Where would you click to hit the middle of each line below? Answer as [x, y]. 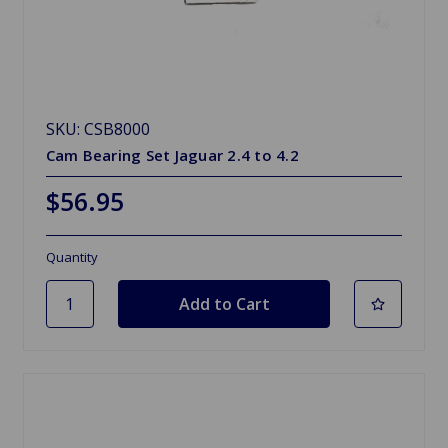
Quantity [71, 256]
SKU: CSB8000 [97, 128]
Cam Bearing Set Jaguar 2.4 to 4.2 [172, 154]
